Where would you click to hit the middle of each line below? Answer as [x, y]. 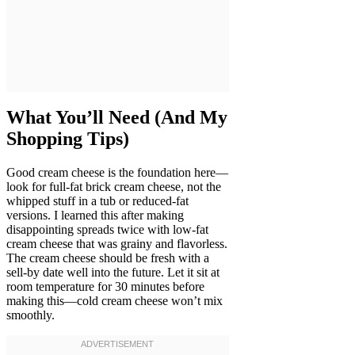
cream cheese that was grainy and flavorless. [117, 244]
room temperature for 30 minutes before [105, 287]
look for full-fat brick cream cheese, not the [114, 187]
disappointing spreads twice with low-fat [107, 230]
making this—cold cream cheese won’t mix [115, 301]
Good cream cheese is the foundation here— [117, 173]
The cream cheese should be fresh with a [108, 258]
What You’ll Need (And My [117, 118]
